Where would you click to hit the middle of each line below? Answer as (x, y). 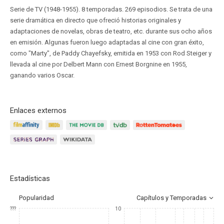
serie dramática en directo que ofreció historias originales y (95, 20)
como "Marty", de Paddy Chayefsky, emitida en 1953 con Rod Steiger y (111, 53)
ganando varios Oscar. (42, 75)
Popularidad (36, 198)
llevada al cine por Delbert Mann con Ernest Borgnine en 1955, (98, 64)
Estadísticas (30, 178)
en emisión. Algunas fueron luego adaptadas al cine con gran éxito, (107, 42)
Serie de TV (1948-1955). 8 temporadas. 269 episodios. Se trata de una (111, 9)
